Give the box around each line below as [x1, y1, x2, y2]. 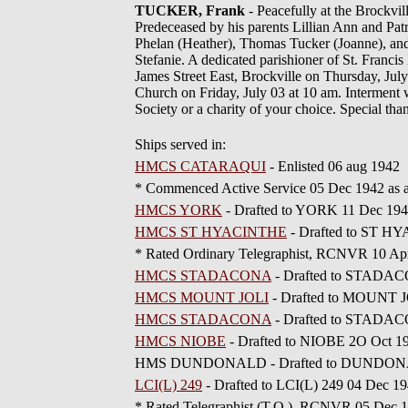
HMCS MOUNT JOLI [135, 290, 269, 305]
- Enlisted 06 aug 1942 [266, 158, 400, 174]
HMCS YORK [135, 202, 222, 218]
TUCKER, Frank [135, 3, 245, 18]
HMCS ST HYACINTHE [135, 224, 287, 240]
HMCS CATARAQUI [135, 158, 266, 174]
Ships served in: [135, 137, 226, 152]
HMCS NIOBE [135, 333, 226, 349]
